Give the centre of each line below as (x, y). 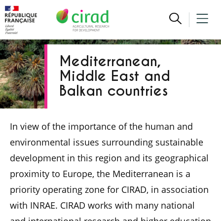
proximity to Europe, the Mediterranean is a (100, 174)
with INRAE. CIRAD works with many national (102, 205)
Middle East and (115, 76)
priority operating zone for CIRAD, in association (109, 189)
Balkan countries (113, 91)
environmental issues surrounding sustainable (107, 142)
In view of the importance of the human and (101, 126)
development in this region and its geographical (109, 158)
